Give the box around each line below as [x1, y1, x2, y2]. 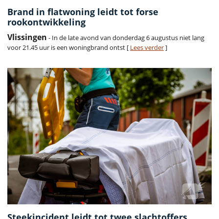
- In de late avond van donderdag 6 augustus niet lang [47, 33, 204, 43]
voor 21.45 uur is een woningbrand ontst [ [7, 43, 130, 52]
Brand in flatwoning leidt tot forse [7, 6, 158, 18]
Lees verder [130, 43, 164, 52]
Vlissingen [7, 32, 47, 43]
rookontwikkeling [7, 16, 86, 28]
